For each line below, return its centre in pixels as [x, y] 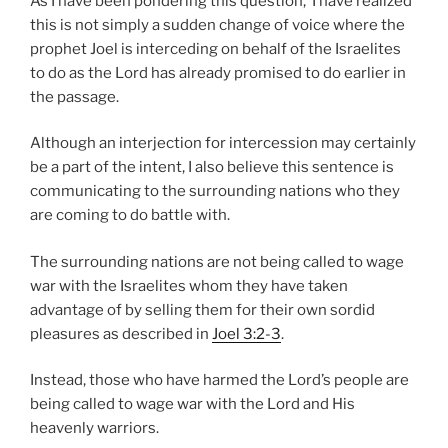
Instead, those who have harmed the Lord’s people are [219, 380]
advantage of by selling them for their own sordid [202, 309]
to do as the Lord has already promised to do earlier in [218, 72]
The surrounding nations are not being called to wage [217, 261]
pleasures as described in [121, 333]
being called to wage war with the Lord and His [192, 404]
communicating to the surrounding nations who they [215, 191]
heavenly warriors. [94, 428]
